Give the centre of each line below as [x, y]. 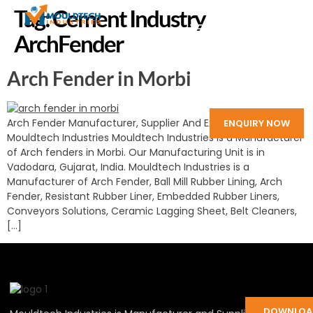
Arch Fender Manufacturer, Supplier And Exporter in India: [145, 123]
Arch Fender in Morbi [99, 78]
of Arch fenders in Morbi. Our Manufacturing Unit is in [136, 152]
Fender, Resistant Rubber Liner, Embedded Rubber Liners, [143, 196]
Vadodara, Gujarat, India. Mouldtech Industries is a [128, 167]
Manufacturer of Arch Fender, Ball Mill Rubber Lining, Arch [145, 182]
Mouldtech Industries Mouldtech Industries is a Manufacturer [155, 138]
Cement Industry [129, 18]
